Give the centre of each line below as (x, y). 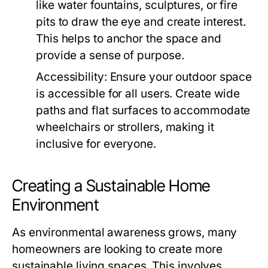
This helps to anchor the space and (129, 39)
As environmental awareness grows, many (125, 232)
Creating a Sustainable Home (111, 186)
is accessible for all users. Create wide (138, 94)
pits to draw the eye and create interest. (141, 22)
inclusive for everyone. (96, 144)
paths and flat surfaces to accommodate (143, 110)
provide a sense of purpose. (110, 55)
